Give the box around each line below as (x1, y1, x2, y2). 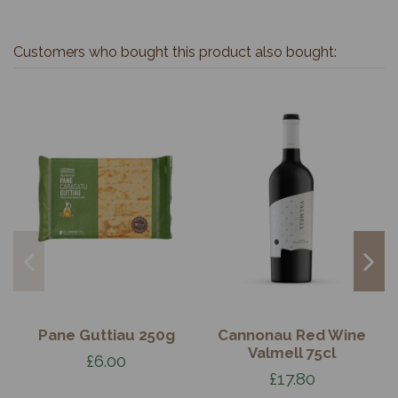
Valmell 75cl (248, 344, 336, 362)
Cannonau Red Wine (218, 326, 366, 345)
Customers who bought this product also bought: (13, 44, 337, 61)
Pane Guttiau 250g (37, 326, 175, 345)
